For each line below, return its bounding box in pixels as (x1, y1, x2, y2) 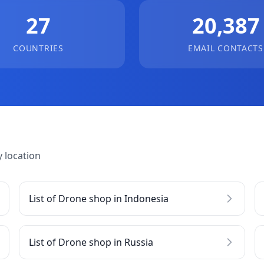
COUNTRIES (13, 42, 64, 54)
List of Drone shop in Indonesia (29, 192, 169, 205)
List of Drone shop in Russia (29, 236, 153, 249)
